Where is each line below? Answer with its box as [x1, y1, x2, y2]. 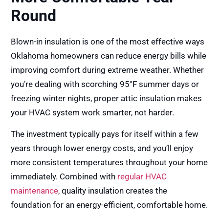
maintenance [11, 185, 59, 196]
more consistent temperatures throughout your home [11, 157, 208, 167]
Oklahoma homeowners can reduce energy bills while [11, 51, 207, 61]
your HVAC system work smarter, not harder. [11, 108, 175, 118]
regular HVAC [117, 171, 167, 181]
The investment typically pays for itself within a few [11, 129, 199, 139]
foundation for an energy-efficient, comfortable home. [11, 199, 208, 210]
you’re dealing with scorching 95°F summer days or [11, 79, 199, 89]
